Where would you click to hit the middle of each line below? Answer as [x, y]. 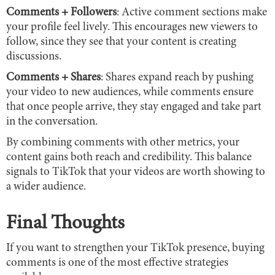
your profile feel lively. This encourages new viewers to [132, 27]
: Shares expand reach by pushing [177, 77]
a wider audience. [46, 187]
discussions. [34, 56]
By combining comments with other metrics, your [123, 142]
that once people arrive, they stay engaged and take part [134, 107]
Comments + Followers [61, 12]
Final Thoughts [65, 224]
